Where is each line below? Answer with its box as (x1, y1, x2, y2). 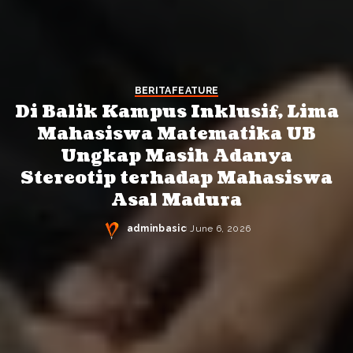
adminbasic (126, 223, 187, 234)
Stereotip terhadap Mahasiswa (20, 166, 333, 190)
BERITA (134, 84, 172, 96)
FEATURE (171, 84, 219, 96)
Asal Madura (111, 188, 242, 212)
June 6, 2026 (190, 223, 251, 234)
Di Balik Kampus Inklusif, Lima (14, 100, 339, 124)
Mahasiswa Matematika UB (37, 122, 316, 146)
